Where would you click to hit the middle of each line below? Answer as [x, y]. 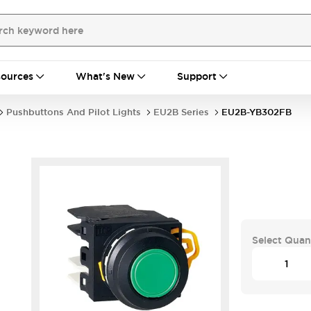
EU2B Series [181, 112]
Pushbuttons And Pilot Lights [74, 112]
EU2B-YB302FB [257, 112]
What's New [105, 76]
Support [197, 76]
